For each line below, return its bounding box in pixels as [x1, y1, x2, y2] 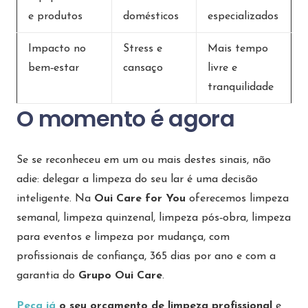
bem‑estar [28, 63, 79, 74]
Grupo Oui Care [78, 270, 162, 282]
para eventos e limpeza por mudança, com [16, 232, 230, 243]
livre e [208, 63, 237, 74]
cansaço [123, 63, 163, 74]
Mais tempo [208, 43, 268, 55]
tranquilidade [208, 82, 274, 93]
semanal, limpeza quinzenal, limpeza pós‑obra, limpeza [16, 212, 291, 224]
